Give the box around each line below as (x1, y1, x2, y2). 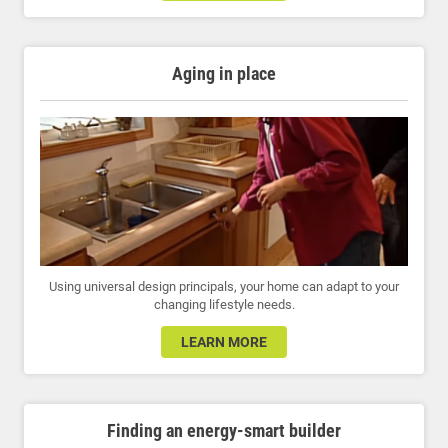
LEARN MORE (181, 334, 267, 351)
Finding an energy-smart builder (107, 420, 341, 442)
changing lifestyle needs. (153, 297, 295, 313)
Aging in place (172, 63, 276, 85)
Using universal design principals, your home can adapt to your (49, 279, 399, 295)
